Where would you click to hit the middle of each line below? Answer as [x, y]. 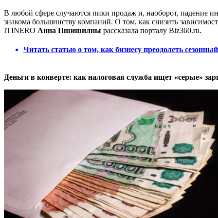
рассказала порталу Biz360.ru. [151, 30]
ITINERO [21, 30]
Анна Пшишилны [69, 30]
